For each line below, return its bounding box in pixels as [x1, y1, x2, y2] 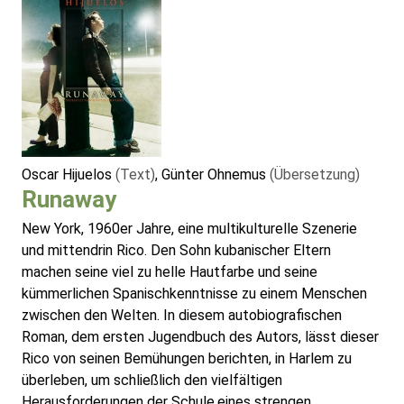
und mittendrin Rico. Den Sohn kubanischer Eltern [22, 242, 331, 260]
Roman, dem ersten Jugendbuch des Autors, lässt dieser [22, 328, 379, 346]
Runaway [22, 186, 116, 214]
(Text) [115, 166, 155, 184]
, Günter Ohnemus [155, 166, 270, 184]
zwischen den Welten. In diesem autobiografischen [22, 307, 342, 325]
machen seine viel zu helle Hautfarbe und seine [22, 263, 317, 281]
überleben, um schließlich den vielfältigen [22, 372, 282, 390]
